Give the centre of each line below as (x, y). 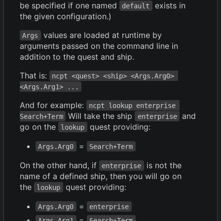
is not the (164, 165)
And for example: (53, 105)
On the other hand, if (59, 165)
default (136, 6)
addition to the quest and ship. (77, 56)
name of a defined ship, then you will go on (101, 176)
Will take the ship (100, 116)
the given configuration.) (66, 16)
